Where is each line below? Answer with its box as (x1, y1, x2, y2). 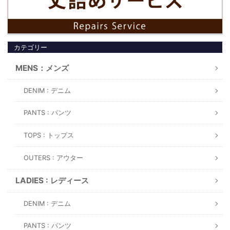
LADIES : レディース (15, 176, 89, 186)
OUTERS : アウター (24, 154, 83, 162)
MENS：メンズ (15, 63, 69, 73)
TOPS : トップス (24, 131, 74, 140)
